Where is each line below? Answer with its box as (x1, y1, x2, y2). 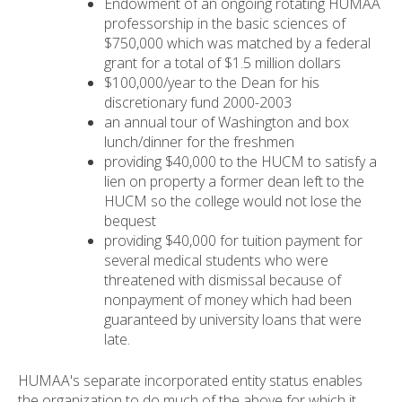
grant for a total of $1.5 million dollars (104, 53, 341, 74)
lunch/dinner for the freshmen (104, 132, 294, 153)
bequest (104, 211, 156, 232)
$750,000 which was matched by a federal (104, 33, 371, 54)
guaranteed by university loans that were (104, 310, 362, 330)
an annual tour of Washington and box (104, 112, 349, 133)
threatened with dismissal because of (104, 270, 341, 291)
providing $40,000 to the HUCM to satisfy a (104, 152, 377, 172)
